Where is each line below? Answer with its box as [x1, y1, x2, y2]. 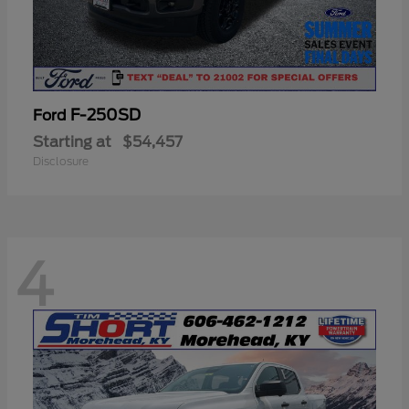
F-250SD [70, 105, 141, 124]
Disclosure [33, 153, 89, 168]
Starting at [33, 132, 111, 151]
